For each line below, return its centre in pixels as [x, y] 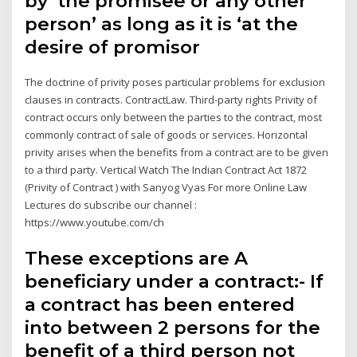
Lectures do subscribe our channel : [111, 204]
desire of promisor [113, 47]
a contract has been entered [160, 305]
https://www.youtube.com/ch [95, 222]
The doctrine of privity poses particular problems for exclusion [175, 82]
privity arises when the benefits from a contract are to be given [177, 152]
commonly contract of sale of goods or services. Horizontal [167, 134]
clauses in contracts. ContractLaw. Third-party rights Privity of [171, 99]
